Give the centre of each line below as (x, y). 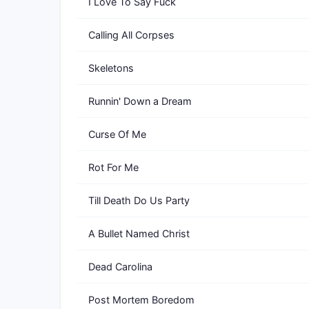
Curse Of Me (117, 134)
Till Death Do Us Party (139, 200)
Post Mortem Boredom (141, 300)
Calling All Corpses (131, 35)
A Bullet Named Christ (139, 233)
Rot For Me (113, 167)
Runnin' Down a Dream (140, 101)
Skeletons (111, 68)
